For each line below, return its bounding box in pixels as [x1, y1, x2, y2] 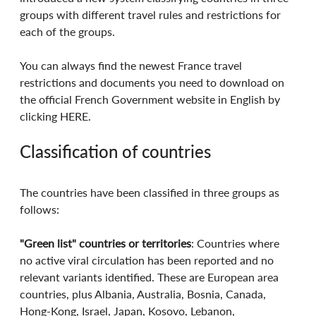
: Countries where [191, 236, 283, 250]
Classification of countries [20, 140, 212, 162]
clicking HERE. [20, 109, 92, 123]
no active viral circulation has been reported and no [20, 253, 277, 267]
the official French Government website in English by [20, 92, 284, 106]
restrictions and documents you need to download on [20, 75, 288, 89]
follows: [20, 202, 60, 216]
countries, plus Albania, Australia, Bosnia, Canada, [20, 286, 269, 300]
